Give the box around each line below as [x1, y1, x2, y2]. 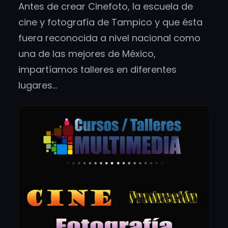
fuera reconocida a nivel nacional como [18, 32, 201, 45]
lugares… [18, 79, 57, 92]
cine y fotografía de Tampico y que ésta [18, 16, 203, 29]
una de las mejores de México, [18, 47, 156, 61]
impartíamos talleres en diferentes [18, 63, 177, 76]
